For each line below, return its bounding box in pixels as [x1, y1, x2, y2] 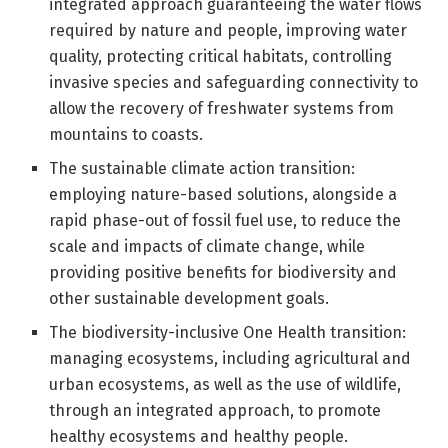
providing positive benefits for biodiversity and [49, 263, 398, 283]
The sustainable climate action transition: [49, 159, 356, 179]
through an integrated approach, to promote [49, 401, 382, 421]
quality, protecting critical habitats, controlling [49, 47, 393, 67]
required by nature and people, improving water [49, 21, 408, 41]
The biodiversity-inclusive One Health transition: [49, 323, 407, 343]
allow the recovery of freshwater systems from [49, 99, 395, 119]
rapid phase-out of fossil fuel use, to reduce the [49, 211, 402, 231]
